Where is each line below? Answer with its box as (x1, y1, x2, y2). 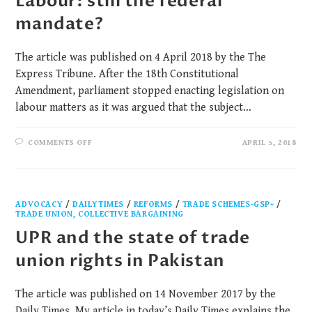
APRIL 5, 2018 (242, 138, 297, 148)
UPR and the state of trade (15, 226, 251, 250)
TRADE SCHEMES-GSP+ (182, 200, 274, 210)
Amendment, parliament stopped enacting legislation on (15, 84, 285, 98)
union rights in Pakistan (15, 249, 225, 273)
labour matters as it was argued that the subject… (15, 101, 252, 115)
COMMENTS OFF (28, 138, 93, 148)
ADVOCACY (15, 200, 63, 210)
